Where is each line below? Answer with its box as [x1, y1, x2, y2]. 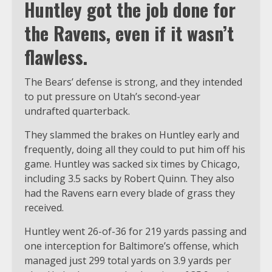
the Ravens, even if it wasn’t [24, 19, 234, 47]
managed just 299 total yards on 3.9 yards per [24, 254, 231, 268]
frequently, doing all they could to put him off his [24, 143, 245, 157]
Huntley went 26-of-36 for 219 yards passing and [24, 225, 246, 239]
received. [24, 201, 64, 215]
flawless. [24, 43, 87, 71]
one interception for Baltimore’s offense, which [24, 239, 239, 253]
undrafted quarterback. [24, 104, 130, 118]
